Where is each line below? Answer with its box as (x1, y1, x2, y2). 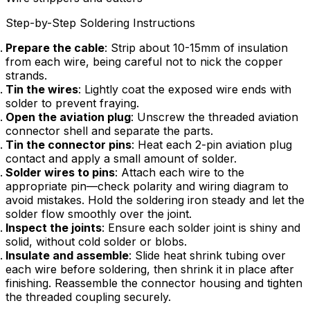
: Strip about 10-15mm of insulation (104, 40, 288, 55)
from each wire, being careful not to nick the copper (6, 54, 283, 69)
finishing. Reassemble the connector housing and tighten (6, 275, 302, 290)
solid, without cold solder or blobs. (6, 234, 187, 248)
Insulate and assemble (6, 248, 129, 262)
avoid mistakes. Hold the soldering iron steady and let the (6, 192, 304, 207)
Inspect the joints (6, 220, 102, 235)
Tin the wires (6, 82, 78, 96)
